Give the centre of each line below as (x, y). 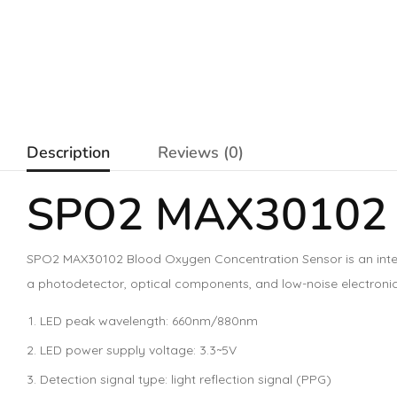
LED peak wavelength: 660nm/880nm (149, 321)
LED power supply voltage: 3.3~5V (138, 350)
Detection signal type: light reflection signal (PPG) (186, 379)
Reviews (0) (201, 152)
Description (68, 152)
